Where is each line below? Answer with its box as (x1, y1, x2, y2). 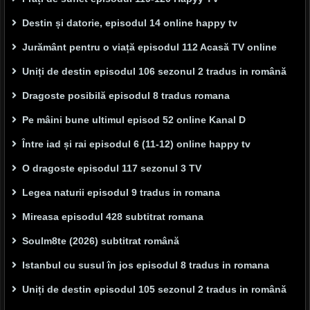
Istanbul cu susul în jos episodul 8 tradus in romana (22, 259, 269, 271)
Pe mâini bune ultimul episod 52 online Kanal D (22, 114, 246, 126)
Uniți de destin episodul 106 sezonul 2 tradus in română (22, 66, 286, 77)
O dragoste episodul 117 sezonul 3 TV (22, 163, 201, 174)
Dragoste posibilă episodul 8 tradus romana (22, 90, 230, 102)
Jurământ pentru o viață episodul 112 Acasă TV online (22, 42, 277, 53)
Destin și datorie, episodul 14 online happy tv (22, 17, 237, 29)
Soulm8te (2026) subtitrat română (22, 235, 179, 247)
